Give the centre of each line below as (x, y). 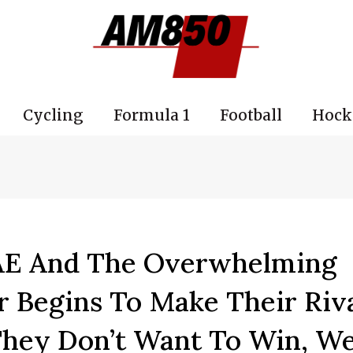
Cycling (53, 115)
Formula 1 (151, 115)
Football (251, 115)
